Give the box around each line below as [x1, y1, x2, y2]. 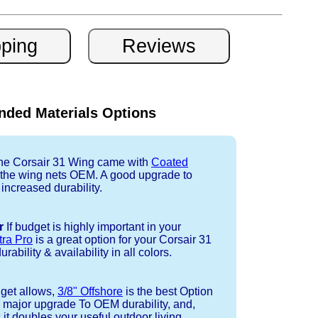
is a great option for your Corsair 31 [33, 234, 212, 246]
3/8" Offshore [57, 285, 123, 297]
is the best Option [123, 285, 213, 297]
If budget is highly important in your [4, 221, 181, 233]
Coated [151, 156, 188, 168]
